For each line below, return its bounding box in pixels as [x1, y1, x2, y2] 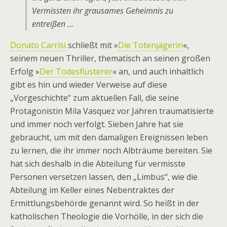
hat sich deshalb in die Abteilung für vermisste [10, 158, 185, 169]
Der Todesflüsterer [40, 66, 112, 77]
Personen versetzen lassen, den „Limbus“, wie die [10, 171, 198, 182]
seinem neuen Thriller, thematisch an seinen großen [10, 53, 210, 64]
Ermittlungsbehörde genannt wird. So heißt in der [10, 198, 199, 209]
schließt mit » [66, 40, 118, 51]
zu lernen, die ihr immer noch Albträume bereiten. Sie [10, 145, 212, 156]
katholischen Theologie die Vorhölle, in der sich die [10, 211, 203, 222]
